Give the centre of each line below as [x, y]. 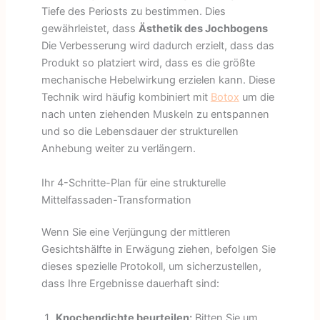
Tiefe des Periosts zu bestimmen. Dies [133, 12]
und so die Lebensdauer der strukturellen [140, 132]
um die [256, 97]
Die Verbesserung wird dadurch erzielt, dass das [157, 46]
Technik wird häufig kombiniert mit [126, 97]
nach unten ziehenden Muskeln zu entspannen [155, 115]
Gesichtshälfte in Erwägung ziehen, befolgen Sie [158, 250]
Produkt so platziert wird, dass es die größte [148, 63]
